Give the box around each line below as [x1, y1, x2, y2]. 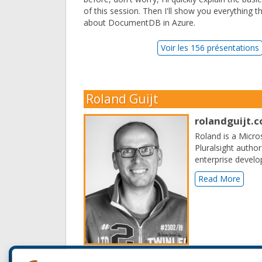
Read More [198, 173, 240, 185]
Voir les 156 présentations [161, 42, 260, 54]
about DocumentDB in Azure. [84, 17, 195, 29]
